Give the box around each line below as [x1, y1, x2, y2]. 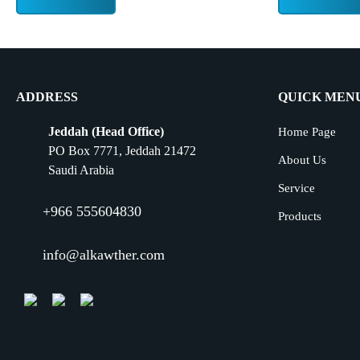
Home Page [278, 125, 337, 138]
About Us [278, 153, 327, 166]
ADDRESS [16, 90, 78, 104]
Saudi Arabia [48, 163, 114, 177]
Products [278, 210, 322, 223]
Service [278, 182, 316, 194]
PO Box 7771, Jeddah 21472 [48, 144, 196, 157]
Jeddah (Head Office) [48, 125, 164, 138]
